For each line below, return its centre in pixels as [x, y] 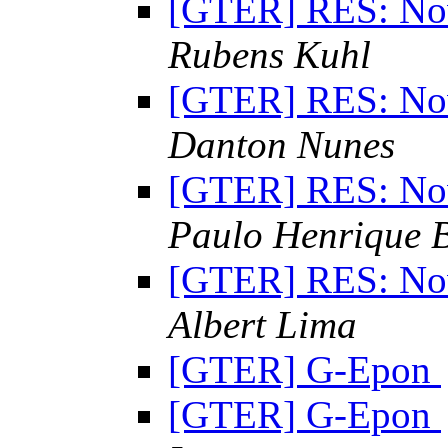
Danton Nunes [281, 145]
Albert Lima [262, 325]
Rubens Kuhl [269, 55]
